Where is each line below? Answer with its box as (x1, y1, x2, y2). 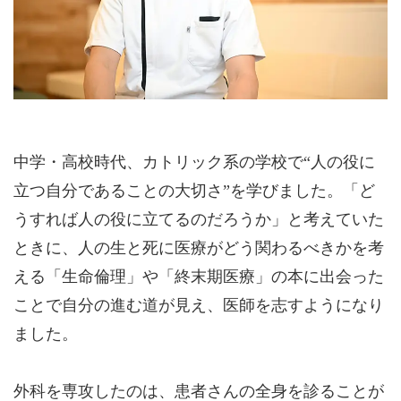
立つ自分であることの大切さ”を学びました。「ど (13, 182, 375, 200)
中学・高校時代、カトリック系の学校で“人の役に (13, 153, 375, 171)
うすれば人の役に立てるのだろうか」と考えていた (13, 210, 384, 228)
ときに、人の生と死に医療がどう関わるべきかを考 (13, 239, 384, 257)
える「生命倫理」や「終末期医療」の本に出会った (13, 268, 384, 286)
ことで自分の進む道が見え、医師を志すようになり (13, 296, 384, 314)
